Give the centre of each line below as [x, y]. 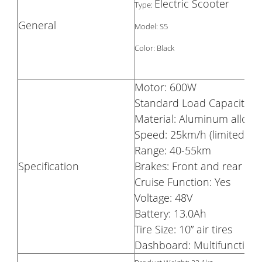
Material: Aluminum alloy [194, 119]
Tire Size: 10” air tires [183, 230]
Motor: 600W [166, 87]
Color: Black [154, 48]
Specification [49, 166]
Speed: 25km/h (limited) [191, 135]
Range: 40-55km [173, 151]
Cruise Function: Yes [182, 182]
